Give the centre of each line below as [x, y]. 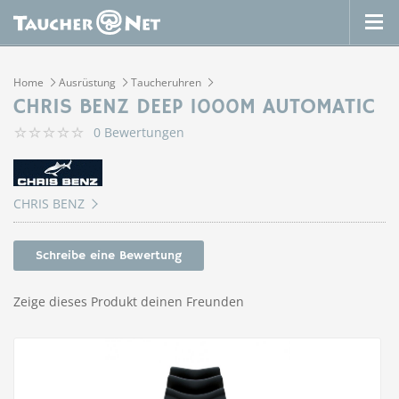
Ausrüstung [87, 82]
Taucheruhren [166, 82]
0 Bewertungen [139, 132]
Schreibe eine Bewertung [109, 256]
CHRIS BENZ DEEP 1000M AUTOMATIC [194, 107]
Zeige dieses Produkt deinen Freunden [129, 301]
